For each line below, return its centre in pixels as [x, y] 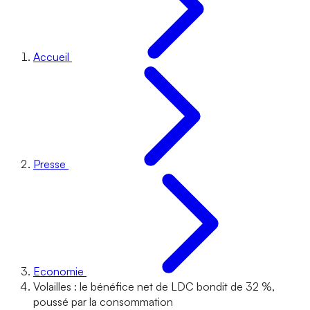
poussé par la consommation [103, 302]
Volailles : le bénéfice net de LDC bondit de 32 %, [154, 286]
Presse [49, 164]
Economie [58, 271]
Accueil [51, 57]
